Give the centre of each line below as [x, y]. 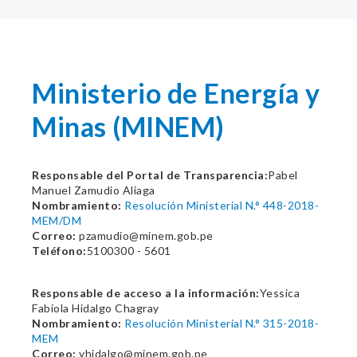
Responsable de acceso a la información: [146, 293]
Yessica [279, 293]
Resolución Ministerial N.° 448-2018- [222, 205]
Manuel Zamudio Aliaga [94, 190]
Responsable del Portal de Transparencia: [150, 175]
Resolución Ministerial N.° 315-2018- [222, 323]
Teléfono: [59, 251]
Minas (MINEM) [128, 126]
